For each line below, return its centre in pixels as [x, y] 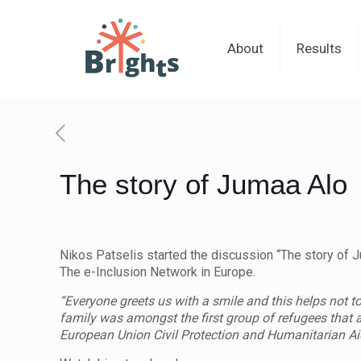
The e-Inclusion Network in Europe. [158, 272]
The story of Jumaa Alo [203, 184]
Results [319, 48]
